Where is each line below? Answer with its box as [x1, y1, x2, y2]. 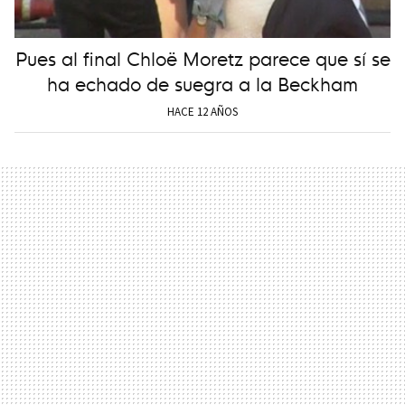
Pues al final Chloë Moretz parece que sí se [14, 42, 391, 71]
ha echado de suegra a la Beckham [47, 68, 358, 97]
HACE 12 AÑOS [167, 103, 238, 119]
